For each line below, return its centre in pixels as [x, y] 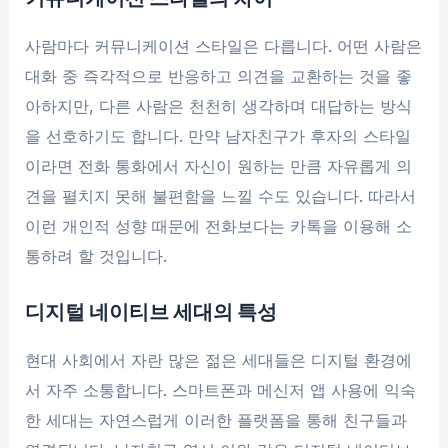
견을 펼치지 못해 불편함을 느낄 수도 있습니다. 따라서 [221, 196]
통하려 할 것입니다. [96, 256]
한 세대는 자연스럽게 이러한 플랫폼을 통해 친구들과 [216, 420]
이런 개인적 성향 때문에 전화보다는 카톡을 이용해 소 [219, 226]
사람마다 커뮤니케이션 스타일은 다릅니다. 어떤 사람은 [224, 46]
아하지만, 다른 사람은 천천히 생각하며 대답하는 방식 [219, 106]
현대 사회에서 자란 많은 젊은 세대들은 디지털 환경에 [219, 360]
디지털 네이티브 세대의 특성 [151, 311]
